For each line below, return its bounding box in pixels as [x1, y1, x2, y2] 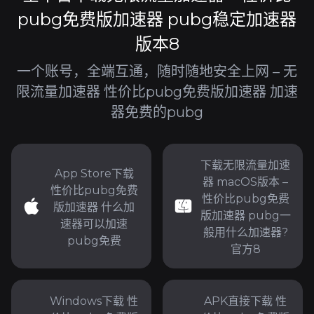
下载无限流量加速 [200, 158, 290, 172]
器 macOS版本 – [203, 175, 288, 189]
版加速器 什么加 [53, 200, 135, 214]
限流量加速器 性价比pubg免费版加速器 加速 [16, 83, 298, 100]
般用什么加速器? [203, 226, 288, 239]
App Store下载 [54, 167, 134, 180]
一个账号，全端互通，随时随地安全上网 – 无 [17, 63, 297, 80]
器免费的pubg [111, 104, 203, 121]
